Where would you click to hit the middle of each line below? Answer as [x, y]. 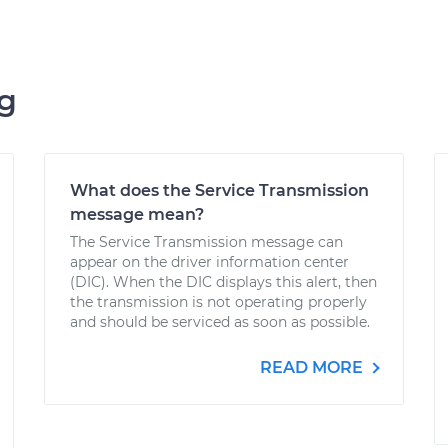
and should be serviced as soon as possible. [220, 322]
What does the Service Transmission [219, 190]
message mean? [137, 214]
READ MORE [313, 367]
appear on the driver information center [209, 262]
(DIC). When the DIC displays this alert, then [223, 282]
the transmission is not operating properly [218, 302]
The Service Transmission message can [206, 242]
